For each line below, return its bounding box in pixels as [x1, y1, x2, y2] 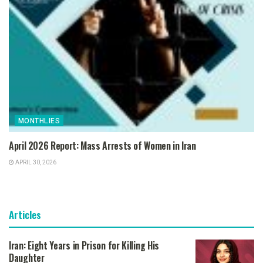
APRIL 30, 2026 [14, 158, 56, 167]
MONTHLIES [18, 115, 60, 126]
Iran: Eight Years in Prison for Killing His [9, 238, 160, 252]
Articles [9, 207, 41, 222]
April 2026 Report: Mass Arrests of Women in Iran [9, 138, 196, 153]
